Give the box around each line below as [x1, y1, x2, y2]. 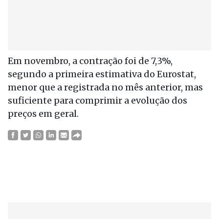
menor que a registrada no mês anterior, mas [8, 82, 203, 93]
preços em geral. [8, 108, 79, 119]
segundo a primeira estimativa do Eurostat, [8, 68, 196, 80]
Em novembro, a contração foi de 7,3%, [8, 55, 173, 66]
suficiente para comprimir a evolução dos [8, 95, 187, 106]
